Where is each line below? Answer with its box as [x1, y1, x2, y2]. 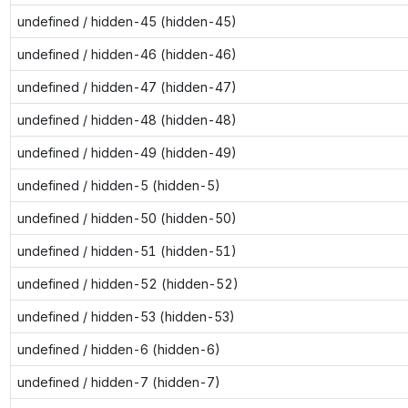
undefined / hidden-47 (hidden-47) [16, 78, 237, 95]
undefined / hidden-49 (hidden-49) [16, 144, 237, 160]
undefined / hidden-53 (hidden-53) [16, 308, 235, 324]
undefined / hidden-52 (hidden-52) [16, 275, 239, 291]
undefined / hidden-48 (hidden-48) [16, 111, 237, 127]
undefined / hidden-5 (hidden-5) [16, 177, 220, 193]
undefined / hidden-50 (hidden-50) [16, 209, 237, 226]
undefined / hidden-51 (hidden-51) [16, 242, 237, 259]
